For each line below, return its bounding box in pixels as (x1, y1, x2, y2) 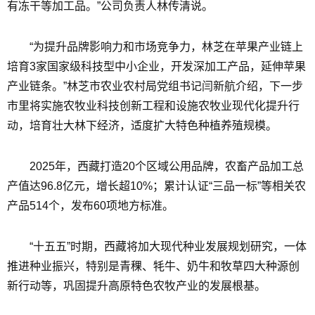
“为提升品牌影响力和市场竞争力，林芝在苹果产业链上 (30, 41, 303, 53)
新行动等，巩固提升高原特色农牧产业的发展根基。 (7, 280, 266, 292)
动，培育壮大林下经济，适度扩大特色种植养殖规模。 (7, 120, 277, 131)
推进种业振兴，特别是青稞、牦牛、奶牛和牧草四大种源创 (7, 260, 300, 272)
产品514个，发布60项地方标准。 (7, 200, 174, 212)
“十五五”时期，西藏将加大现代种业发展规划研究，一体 (30, 240, 307, 252)
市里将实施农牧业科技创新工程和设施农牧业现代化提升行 (7, 100, 300, 112)
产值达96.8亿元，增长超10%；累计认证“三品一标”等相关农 (7, 180, 306, 192)
